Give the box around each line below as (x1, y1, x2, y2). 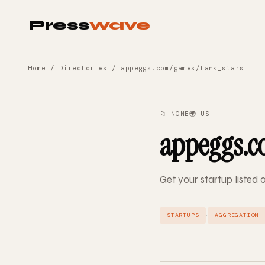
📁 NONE (160, 109, 189, 118)
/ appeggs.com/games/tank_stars (107, 64, 244, 72)
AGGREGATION (215, 211, 260, 219)
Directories (59, 64, 108, 72)
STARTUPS (167, 211, 199, 219)
